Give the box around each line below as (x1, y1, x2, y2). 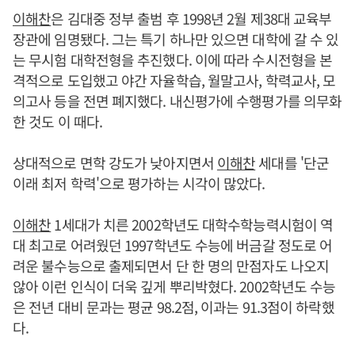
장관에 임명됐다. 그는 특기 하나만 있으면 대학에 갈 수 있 (13, 29, 339, 50)
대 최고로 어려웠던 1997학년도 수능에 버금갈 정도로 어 (13, 235, 333, 256)
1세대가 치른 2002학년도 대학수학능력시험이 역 (51, 214, 334, 235)
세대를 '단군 (255, 152, 330, 174)
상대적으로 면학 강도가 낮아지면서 (13, 152, 217, 174)
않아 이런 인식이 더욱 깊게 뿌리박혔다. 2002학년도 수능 (13, 276, 336, 297)
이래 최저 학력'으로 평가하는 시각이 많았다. (13, 173, 265, 194)
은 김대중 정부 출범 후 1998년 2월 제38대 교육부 (51, 8, 332, 29)
